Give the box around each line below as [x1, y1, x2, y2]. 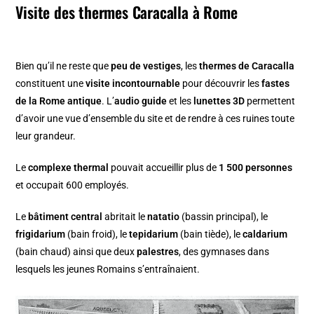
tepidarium [129, 228, 179, 240]
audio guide [114, 95, 168, 107]
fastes [261, 78, 290, 90]
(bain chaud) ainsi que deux [15, 246, 137, 258]
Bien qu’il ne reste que [15, 60, 111, 72]
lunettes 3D [193, 95, 245, 107]
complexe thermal [28, 162, 109, 174]
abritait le [102, 211, 148, 223]
